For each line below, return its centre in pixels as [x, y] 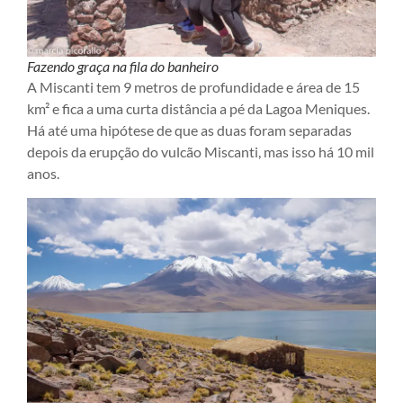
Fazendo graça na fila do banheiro [123, 67]
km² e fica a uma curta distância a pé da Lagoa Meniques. [198, 109]
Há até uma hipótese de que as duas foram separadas [189, 130]
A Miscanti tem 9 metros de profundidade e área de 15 [193, 87]
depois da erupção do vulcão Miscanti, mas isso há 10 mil [201, 152]
